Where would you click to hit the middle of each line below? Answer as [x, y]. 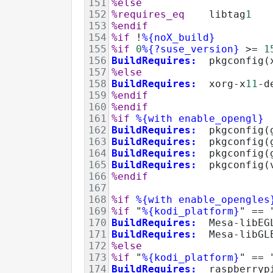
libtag [215, 14]
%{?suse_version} [191, 49]
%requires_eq [148, 14]
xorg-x [221, 83]
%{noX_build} [179, 37]
